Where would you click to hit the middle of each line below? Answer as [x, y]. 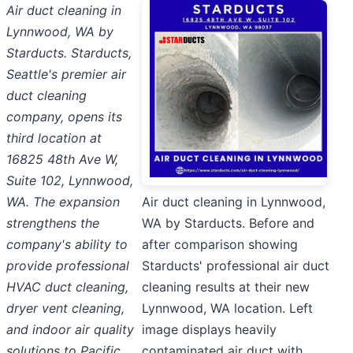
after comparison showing [220, 245]
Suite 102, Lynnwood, [70, 181]
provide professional [68, 266]
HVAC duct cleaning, [67, 287]
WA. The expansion [63, 202]
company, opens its [64, 117]
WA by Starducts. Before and [228, 223]
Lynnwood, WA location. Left [227, 308]
